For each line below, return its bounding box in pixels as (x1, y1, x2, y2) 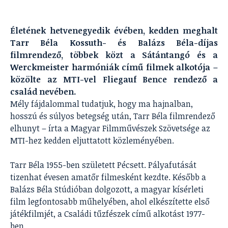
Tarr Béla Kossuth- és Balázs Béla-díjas (10, 37, 218, 48)
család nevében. (10, 85, 76, 97)
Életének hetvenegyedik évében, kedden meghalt (10, 24, 218, 36)
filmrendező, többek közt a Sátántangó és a (10, 49, 218, 61)
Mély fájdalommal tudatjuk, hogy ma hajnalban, (10, 98, 193, 109)
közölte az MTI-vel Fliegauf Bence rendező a (10, 73, 218, 85)
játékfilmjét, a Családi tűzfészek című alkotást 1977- (10, 208, 205, 219)
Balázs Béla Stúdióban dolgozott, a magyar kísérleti (10, 183, 204, 195)
